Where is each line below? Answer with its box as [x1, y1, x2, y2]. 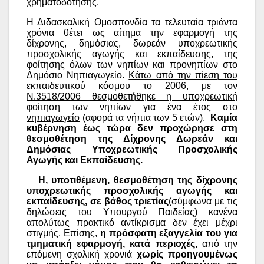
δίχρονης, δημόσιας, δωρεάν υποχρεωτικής [27, 38, 237, 48]
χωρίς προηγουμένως [137, 249, 237, 259]
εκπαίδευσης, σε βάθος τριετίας [27, 196, 169, 206]
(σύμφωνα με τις [169, 196, 238, 206]
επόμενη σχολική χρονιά [27, 249, 137, 259]
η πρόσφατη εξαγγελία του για [100, 227, 238, 238]
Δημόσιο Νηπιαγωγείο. [27, 70, 129, 80]
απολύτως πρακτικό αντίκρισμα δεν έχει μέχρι [27, 217, 237, 227]
